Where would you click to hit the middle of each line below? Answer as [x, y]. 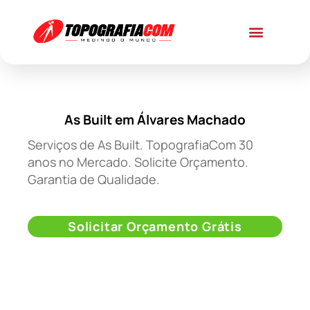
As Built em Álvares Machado [155, 120]
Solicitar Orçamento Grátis [155, 226]
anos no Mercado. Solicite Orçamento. [138, 162]
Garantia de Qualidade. [94, 180]
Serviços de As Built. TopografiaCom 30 [140, 145]
